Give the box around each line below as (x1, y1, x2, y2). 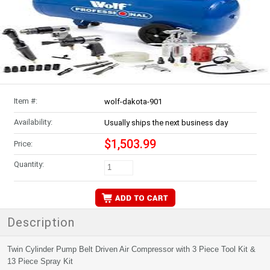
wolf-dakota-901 (104, 97, 162, 106)
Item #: (13, 96, 37, 105)
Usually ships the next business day (104, 118, 228, 127)
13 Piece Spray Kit (7, 257, 73, 266)
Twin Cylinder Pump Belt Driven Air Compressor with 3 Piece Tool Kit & (7, 245, 256, 254)
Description (7, 215, 75, 230)
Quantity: (13, 160, 44, 169)
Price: (13, 139, 33, 148)
